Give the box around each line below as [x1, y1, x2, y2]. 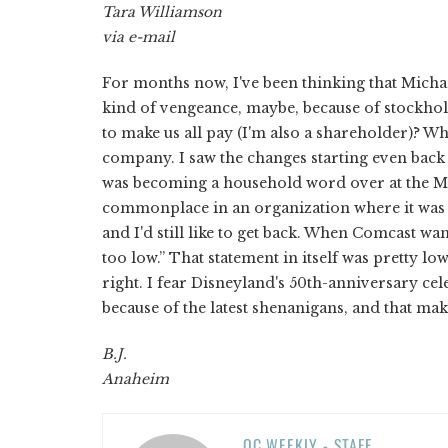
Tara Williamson [102, 2, 222, 21]
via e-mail [102, 27, 175, 46]
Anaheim [102, 369, 169, 388]
